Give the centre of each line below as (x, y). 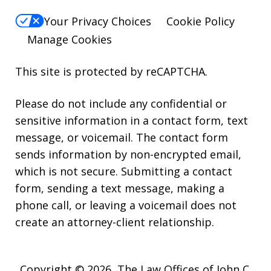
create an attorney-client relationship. (115, 222)
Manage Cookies (70, 39)
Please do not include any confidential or (121, 103)
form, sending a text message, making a (120, 188)
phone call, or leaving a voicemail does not (126, 205)
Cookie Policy (201, 21)
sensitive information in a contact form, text (132, 120)
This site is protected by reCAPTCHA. (111, 71)
